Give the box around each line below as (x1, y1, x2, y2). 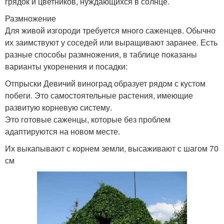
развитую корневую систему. (5, 101, 112, 113)
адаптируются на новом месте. (5, 125, 120, 137)
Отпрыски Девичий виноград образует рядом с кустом (5, 77, 205, 89)
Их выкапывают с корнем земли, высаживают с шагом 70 (5, 142, 218, 154)
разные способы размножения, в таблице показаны (5, 48, 197, 60)
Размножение (5, 12, 56, 24)
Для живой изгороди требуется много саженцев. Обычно (5, 24, 215, 36)
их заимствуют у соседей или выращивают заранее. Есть (5, 36, 217, 48)
